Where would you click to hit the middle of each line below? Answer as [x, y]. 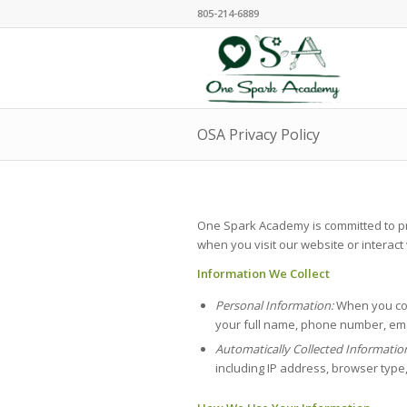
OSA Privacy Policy [258, 134]
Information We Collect [263, 274]
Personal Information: [276, 306]
